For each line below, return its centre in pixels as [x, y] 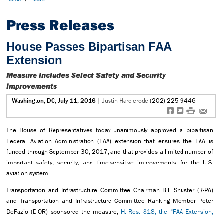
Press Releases [60, 25]
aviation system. [28, 173]
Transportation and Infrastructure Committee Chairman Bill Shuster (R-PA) [110, 190]
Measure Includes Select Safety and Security [86, 75]
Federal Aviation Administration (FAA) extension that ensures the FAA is [110, 141]
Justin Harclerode [125, 100]
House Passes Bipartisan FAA [89, 47]
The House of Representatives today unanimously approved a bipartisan [110, 130]
